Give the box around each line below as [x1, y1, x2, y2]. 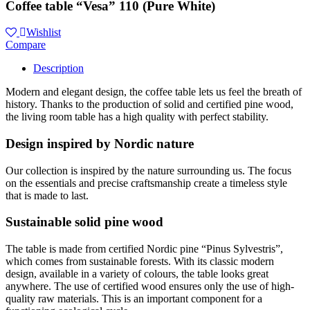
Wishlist [26, 26, 61, 39]
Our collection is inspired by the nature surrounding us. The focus [6, 164, 291, 176]
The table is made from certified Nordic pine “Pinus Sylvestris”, [6, 243, 283, 255]
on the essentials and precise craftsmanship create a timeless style [6, 176, 287, 189]
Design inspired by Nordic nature [6, 136, 194, 151]
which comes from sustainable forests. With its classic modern [6, 255, 274, 268]
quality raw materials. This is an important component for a [6, 293, 262, 305]
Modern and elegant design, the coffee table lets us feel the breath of [6, 86, 302, 98]
